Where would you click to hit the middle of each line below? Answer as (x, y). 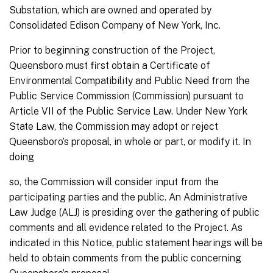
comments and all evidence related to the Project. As (126, 228)
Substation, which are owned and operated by (110, 10)
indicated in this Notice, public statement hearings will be (136, 243)
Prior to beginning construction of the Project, (112, 51)
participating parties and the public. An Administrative (128, 197)
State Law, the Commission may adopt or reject (114, 127)
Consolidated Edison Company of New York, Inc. (115, 26)
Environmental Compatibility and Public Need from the (129, 81)
